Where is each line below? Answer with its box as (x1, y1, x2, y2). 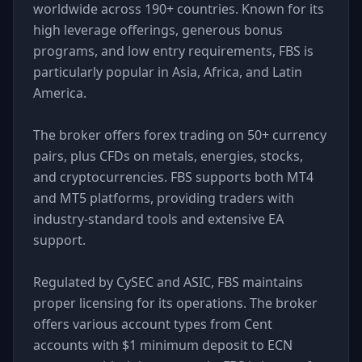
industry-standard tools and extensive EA (33, 210, 284, 228)
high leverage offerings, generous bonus (33, 21, 283, 39)
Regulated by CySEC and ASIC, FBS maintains (33, 273, 303, 291)
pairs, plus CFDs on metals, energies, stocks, (33, 147, 303, 165)
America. (33, 84, 86, 102)
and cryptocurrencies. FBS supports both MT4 (33, 168, 314, 186)
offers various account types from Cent (33, 315, 272, 333)
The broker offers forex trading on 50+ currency (33, 126, 326, 144)
